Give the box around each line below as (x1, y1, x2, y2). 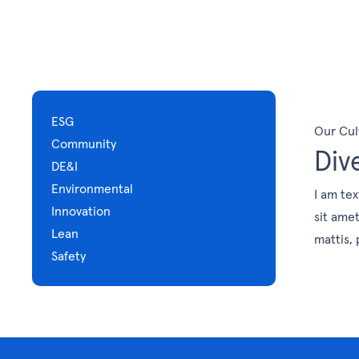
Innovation (51, 202, 111, 219)
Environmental (51, 179, 133, 196)
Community (51, 135, 116, 151)
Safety (51, 247, 86, 264)
